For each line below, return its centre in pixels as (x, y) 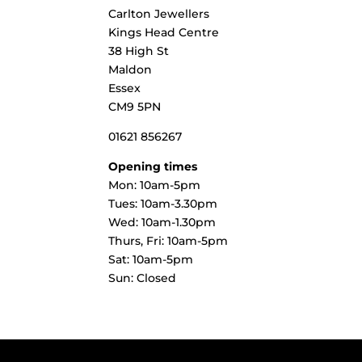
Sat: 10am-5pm (151, 259)
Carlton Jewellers (159, 13)
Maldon (130, 69)
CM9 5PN (135, 106)
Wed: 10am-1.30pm (162, 222)
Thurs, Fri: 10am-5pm (168, 240)
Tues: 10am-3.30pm (163, 203)
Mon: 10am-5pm (155, 185)
